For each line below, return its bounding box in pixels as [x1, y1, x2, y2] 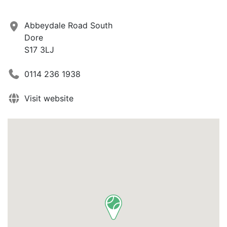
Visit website [24, 93, 73, 103]
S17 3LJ [24, 44, 54, 55]
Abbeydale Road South [24, 20, 112, 30]
